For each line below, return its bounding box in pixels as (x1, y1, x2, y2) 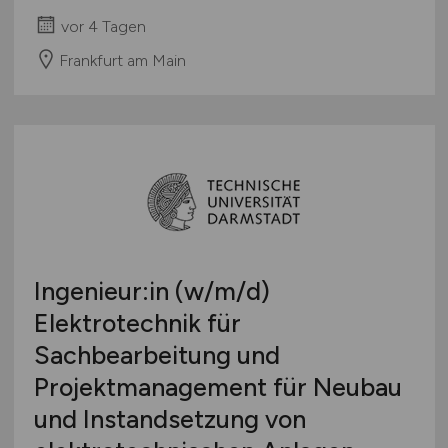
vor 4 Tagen (60, 16, 146, 36)
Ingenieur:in (33, 275, 175, 306)
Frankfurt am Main (58, 50, 186, 70)
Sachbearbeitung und (33, 339, 280, 370)
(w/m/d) (174, 275, 270, 306)
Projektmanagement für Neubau (33, 371, 402, 402)
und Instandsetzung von (33, 403, 306, 434)
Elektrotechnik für (33, 307, 241, 338)
